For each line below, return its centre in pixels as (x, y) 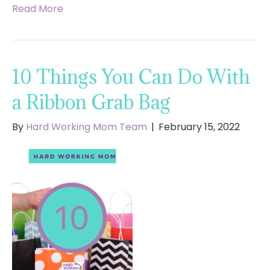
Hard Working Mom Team (86, 127)
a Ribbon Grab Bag (91, 102)
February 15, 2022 (199, 127)
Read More (38, 9)
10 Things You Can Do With (131, 77)
